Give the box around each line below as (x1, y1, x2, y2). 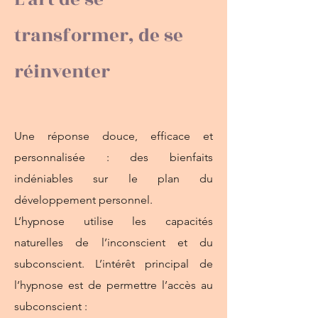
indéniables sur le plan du (14, 172, 213, 185)
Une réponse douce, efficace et (14, 129, 213, 143)
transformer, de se (14, 22, 183, 49)
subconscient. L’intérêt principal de (14, 257, 213, 270)
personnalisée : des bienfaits (14, 150, 213, 164)
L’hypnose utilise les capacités (14, 214, 213, 228)
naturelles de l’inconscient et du (14, 236, 213, 249)
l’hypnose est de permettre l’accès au (14, 278, 213, 292)
